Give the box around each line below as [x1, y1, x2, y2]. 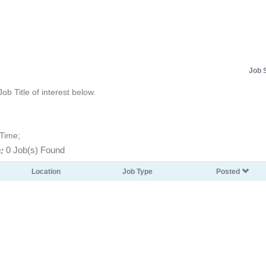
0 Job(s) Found [4, 145, 65, 155]
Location [31, 167, 61, 175]
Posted [216, 167, 242, 175]
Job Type [122, 167, 153, 175]
